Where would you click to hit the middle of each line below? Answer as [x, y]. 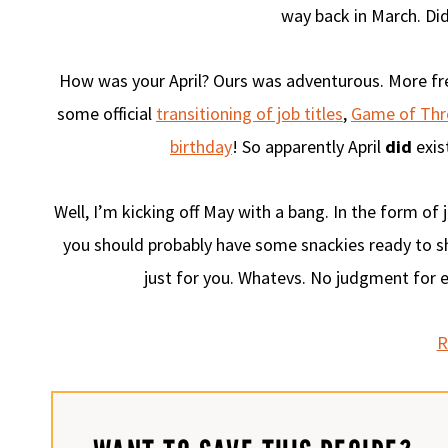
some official [106, 113]
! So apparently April [308, 146]
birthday [201, 146]
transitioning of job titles [249, 113]
